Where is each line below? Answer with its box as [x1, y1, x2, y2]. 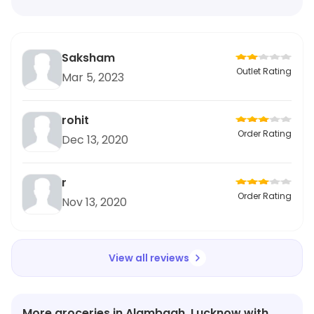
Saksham [62, 50, 115, 66]
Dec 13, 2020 [62, 132, 128, 148]
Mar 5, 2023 [62, 69, 124, 86]
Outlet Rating [236, 65, 292, 77]
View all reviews [108, 251, 189, 265]
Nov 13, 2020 [62, 194, 127, 210]
